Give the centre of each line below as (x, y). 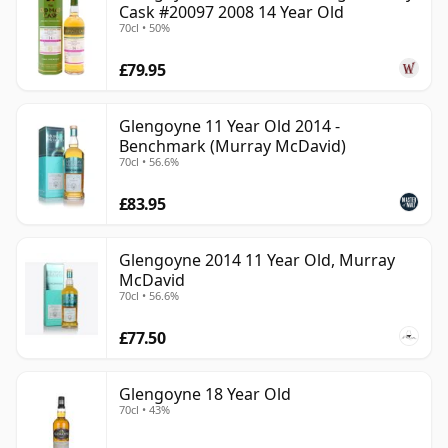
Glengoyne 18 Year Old (205, 394)
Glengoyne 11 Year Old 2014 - (229, 126)
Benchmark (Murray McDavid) (232, 146)
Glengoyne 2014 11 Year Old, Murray (257, 260)
